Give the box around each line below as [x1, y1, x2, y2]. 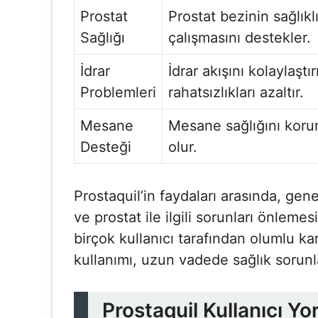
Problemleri [80, 84, 156, 101]
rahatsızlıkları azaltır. [168, 84, 304, 101]
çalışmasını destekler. [168, 29, 311, 46]
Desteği [80, 138, 131, 155]
